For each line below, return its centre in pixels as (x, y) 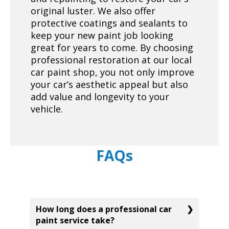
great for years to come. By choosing (112, 47)
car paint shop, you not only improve (112, 72)
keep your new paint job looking (102, 35)
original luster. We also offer (93, 10)
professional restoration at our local (111, 60)
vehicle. (48, 109)
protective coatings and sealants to (109, 23)
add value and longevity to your (100, 96)
